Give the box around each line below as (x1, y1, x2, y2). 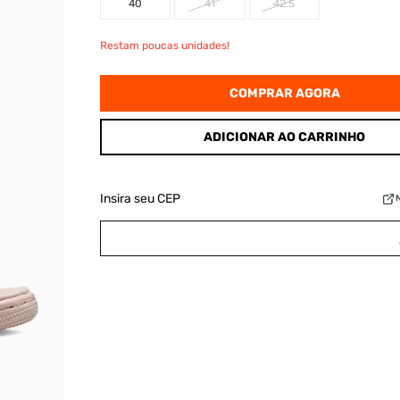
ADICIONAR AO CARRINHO (204, 129, 365, 145)
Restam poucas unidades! (99, 39, 229, 52)
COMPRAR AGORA (229, 86, 340, 101)
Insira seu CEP (99, 191, 180, 206)
